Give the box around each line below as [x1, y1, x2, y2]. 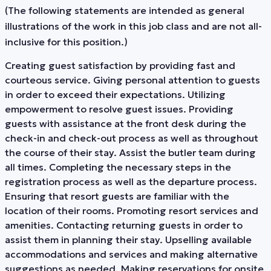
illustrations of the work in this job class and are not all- [5, 20, 262, 33]
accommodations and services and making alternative [5, 247, 258, 260]
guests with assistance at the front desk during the [5, 117, 246, 129]
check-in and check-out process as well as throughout [5, 131, 258, 144]
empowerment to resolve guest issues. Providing [5, 102, 233, 115]
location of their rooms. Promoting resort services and [5, 204, 258, 217]
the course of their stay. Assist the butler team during [5, 146, 256, 158]
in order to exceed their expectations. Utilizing [5, 88, 226, 100]
